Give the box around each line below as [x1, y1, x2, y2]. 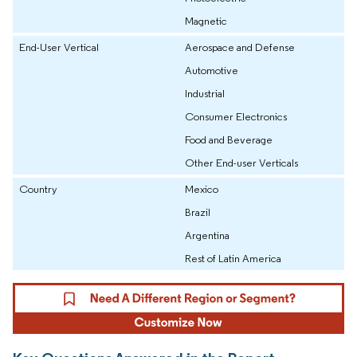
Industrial [185, 86, 225, 101]
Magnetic [185, 14, 227, 29]
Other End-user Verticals [185, 155, 298, 171]
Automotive [185, 63, 238, 78]
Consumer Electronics [185, 109, 287, 124]
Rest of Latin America [185, 251, 281, 266]
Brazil [185, 205, 210, 220]
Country [19, 182, 57, 197]
